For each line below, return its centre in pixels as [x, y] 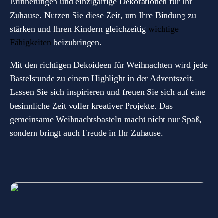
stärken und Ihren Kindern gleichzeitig [79, 28]
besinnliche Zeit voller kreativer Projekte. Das [91, 105]
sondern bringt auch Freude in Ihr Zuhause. [86, 133]
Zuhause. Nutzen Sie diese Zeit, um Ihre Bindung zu [103, 15]
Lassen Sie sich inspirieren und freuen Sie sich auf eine [108, 92]
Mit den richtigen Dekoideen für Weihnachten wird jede [109, 64]
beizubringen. [76, 42]
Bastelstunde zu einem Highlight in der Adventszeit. [102, 78]
